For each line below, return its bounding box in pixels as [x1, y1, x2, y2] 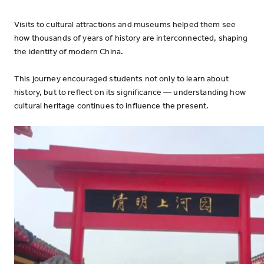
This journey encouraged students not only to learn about [14, 74, 229, 84]
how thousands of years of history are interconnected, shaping [14, 33, 248, 43]
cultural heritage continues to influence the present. [14, 101, 209, 111]
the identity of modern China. [14, 47, 124, 57]
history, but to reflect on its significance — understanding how [14, 87, 246, 97]
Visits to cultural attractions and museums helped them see [14, 19, 236, 29]
